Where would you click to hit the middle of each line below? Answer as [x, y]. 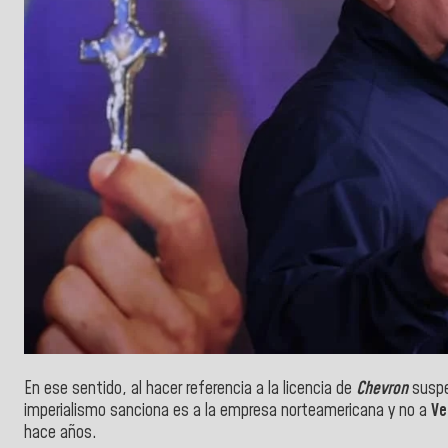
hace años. [60, 432]
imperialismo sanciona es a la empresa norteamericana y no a [227, 410]
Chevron [382, 388]
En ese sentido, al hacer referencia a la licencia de [190, 388]
